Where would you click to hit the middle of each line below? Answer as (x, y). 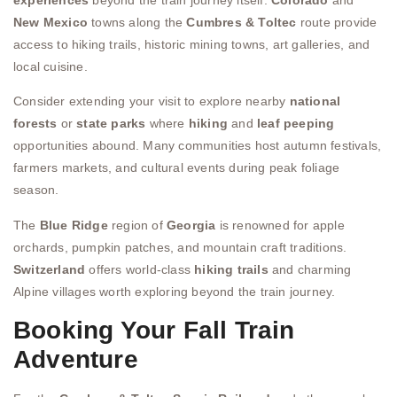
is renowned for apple (280, 225)
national (315, 101)
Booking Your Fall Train (154, 331)
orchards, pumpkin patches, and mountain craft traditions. (180, 247)
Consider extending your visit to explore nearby (152, 101)
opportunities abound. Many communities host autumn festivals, (198, 146)
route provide (337, 22)
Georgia (191, 225)
